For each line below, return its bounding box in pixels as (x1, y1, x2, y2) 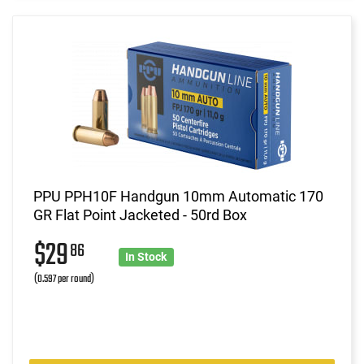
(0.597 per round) (34, 270, 94, 288)
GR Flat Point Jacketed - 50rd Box (33, 206, 247, 223)
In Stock (125, 249, 167, 263)
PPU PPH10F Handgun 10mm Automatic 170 (33, 187, 323, 205)
